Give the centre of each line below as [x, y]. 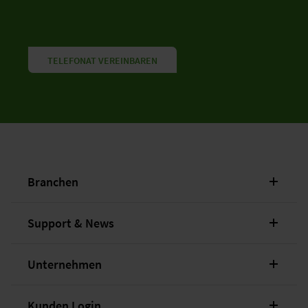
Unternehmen [65, 264]
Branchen [53, 181]
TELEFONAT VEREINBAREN [102, 60]
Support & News [71, 223]
